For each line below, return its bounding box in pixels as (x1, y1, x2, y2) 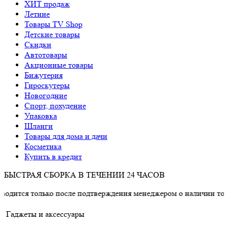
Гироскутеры (24, 80, 70, 90)
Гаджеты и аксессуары (4, 209, 84, 219)
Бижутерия (24, 70, 63, 80)
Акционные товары (24, 60, 93, 70)
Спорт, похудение (24, 101, 86, 110)
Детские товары (24, 30, 80, 39)
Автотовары (24, 50, 67, 60)
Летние (24, 9, 50, 19)
